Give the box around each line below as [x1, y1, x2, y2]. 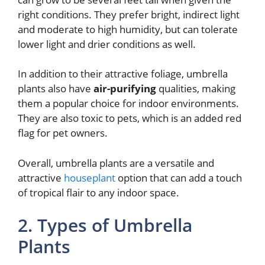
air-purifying [93, 82, 156, 96]
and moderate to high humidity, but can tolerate [18, 22, 238, 36]
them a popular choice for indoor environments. [18, 96, 239, 111]
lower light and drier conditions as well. [18, 37, 196, 51]
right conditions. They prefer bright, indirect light [18, 7, 240, 21]
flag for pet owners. [18, 126, 108, 140]
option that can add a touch [115, 170, 242, 185]
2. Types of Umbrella [18, 213, 192, 238]
